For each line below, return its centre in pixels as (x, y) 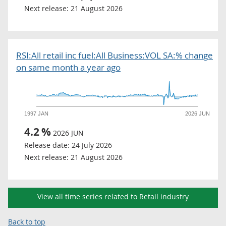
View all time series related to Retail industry (113, 196)
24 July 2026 (92, 145)
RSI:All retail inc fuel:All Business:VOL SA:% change (115, 55)
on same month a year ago (68, 67)
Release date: (47, 145)
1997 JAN (37, 114)
